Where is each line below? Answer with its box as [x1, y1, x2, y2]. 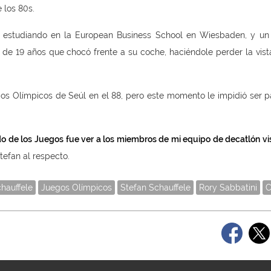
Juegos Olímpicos [41, 183, 112, 193]
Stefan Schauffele [120, 183, 191, 193]
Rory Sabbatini [199, 183, 257, 193]
